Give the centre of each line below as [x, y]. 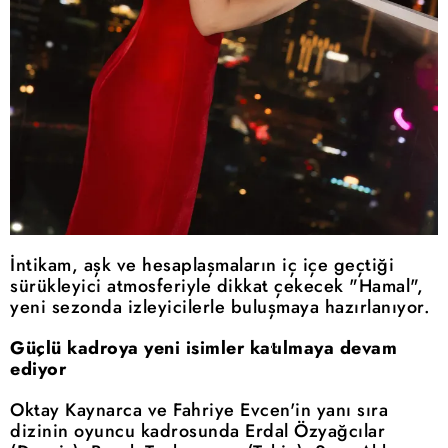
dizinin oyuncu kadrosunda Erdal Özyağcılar [197, 431]
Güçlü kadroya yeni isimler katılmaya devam [203, 348]
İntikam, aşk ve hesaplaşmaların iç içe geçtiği [202, 265]
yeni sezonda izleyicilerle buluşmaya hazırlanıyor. [220, 307]
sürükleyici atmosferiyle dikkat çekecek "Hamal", [216, 286]
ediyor [38, 369]
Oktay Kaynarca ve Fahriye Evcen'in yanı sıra [199, 410]
